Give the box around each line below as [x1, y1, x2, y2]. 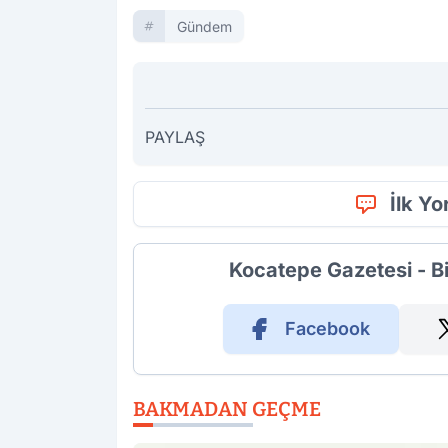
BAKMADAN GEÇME [133, 396, 321, 421]
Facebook [284, 317, 370, 339]
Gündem [177, 17, 232, 35]
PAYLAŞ [145, 126, 205, 147]
